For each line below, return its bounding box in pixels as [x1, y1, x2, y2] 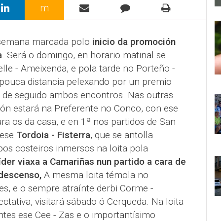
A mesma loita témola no [41, 169, 148, 181]
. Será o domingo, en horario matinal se [1, 49, 166, 61]
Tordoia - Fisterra [13, 129, 90, 141]
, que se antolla [90, 129, 153, 141]
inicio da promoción [89, 36, 176, 47]
